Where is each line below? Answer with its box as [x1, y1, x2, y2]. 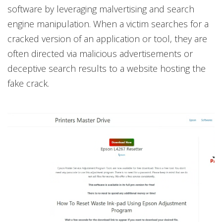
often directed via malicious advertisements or [7, 47, 193, 59]
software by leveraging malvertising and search [7, 2, 194, 15]
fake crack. [7, 77, 49, 89]
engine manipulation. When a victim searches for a [7, 17, 209, 30]
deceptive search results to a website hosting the [7, 62, 206, 74]
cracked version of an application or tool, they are [7, 32, 207, 45]
